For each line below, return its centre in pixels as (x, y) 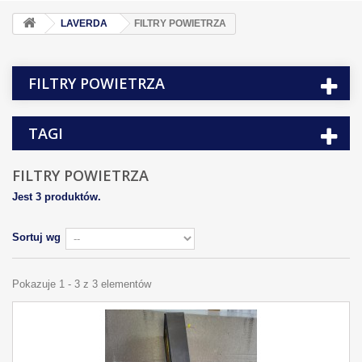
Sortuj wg (36, 237)
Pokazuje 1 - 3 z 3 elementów (82, 284)
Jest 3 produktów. (57, 197)
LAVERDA (84, 23)
